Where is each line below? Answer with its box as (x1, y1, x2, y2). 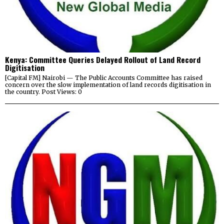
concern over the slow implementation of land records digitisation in (5, 81, 211, 89)
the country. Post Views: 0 (5, 88, 82, 96)
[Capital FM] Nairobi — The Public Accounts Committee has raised (5, 74, 202, 82)
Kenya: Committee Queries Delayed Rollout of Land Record (5, 54, 200, 65)
